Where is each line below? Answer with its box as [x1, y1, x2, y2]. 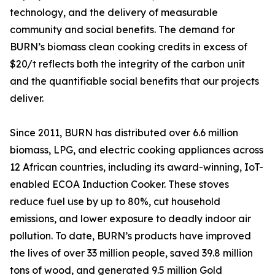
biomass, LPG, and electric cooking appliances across [10, 144, 263, 157]
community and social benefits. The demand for [10, 23, 235, 36]
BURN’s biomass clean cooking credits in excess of [10, 41, 247, 53]
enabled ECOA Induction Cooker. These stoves [10, 178, 229, 191]
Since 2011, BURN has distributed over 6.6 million [10, 126, 238, 139]
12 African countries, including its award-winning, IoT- [10, 161, 263, 174]
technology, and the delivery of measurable [10, 6, 218, 19]
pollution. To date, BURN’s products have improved [10, 230, 251, 242]
